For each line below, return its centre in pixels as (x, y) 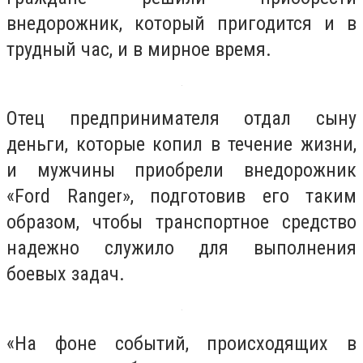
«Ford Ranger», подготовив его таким (181, 196)
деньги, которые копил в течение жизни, (181, 145)
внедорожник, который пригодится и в (181, 23)
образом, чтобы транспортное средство (181, 222)
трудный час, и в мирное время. (139, 49)
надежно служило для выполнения (181, 248)
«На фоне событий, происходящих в (181, 343)
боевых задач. (66, 274)
